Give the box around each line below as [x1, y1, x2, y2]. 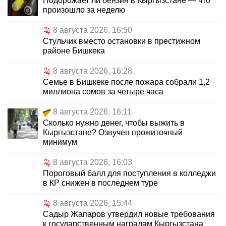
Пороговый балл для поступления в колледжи [43, 169, 216, 178]
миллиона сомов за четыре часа [43, 87, 163, 96]
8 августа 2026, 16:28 [53, 67, 132, 76]
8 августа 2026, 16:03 [53, 158, 132, 167]
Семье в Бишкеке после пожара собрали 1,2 [43, 78, 210, 87]
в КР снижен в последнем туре [43, 179, 158, 188]
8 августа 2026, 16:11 [53, 107, 132, 117]
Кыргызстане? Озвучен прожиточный [43, 128, 183, 137]
